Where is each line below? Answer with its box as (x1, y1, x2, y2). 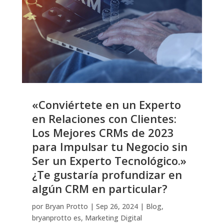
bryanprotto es (31, 212, 81, 222)
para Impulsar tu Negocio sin (31, 138, 187, 154)
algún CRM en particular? (31, 180, 167, 196)
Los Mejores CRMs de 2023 (31, 124, 174, 140)
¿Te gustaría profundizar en (31, 166, 182, 182)
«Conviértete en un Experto (31, 96, 181, 112)
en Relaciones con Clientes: (31, 110, 176, 126)
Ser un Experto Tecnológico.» (31, 152, 186, 168)
